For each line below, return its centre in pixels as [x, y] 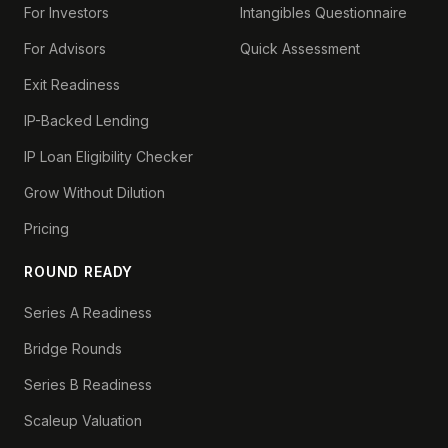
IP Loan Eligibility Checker [108, 156]
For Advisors [65, 48]
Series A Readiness [88, 312]
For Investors [66, 12]
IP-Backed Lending [86, 120]
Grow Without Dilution [94, 192]
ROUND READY [79, 271]
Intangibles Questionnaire [323, 12]
